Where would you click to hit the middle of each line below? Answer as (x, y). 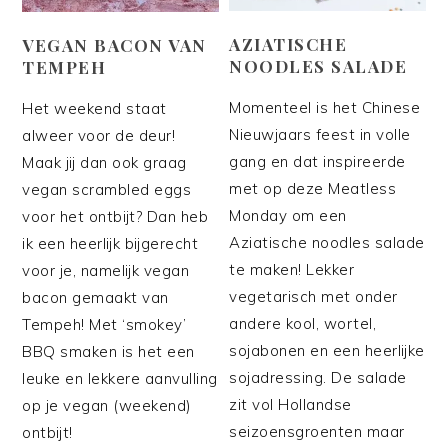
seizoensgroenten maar (317, 431)
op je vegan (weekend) (107, 405)
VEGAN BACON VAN (114, 44)
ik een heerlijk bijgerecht (110, 243)
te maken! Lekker (292, 269)
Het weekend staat (94, 108)
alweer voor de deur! (99, 135)
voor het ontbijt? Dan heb (115, 216)
